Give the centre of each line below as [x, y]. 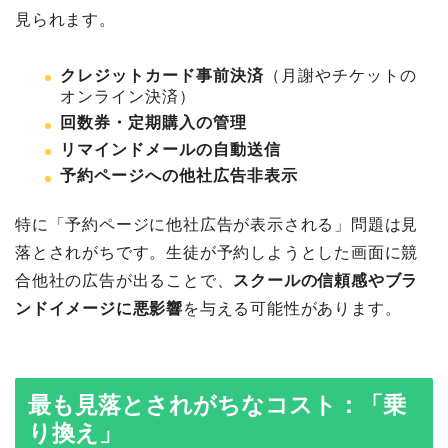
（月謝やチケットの [340, 75]
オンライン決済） [128, 96]
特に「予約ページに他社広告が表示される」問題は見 [217, 225]
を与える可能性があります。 [292, 309]
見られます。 [65, 19]
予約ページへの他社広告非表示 [179, 176]
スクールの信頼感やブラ [326, 281]
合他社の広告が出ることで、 [124, 281]
